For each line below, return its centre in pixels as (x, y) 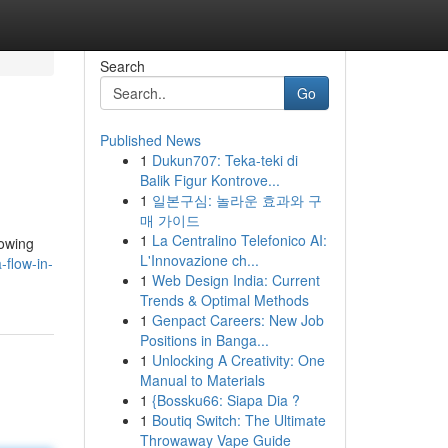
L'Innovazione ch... (199, 260)
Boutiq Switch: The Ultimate (238, 420)
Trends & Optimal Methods (224, 300)
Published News (150, 140)
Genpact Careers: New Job (237, 320)
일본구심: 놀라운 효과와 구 (236, 200)
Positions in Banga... (204, 340)
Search (122, 66)
